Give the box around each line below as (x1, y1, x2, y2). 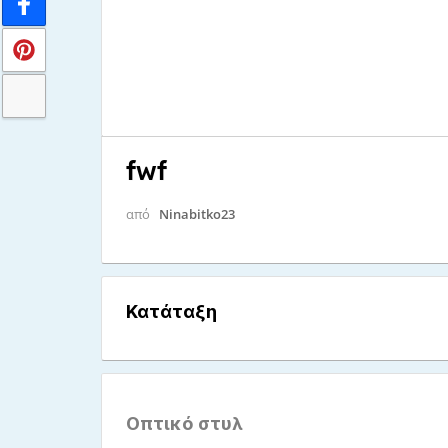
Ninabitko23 (158, 204, 235, 223)
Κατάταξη (125, 299, 217, 323)
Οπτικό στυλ (125, 412, 243, 436)
